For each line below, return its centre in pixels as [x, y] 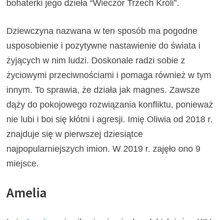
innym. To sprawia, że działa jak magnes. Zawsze [103, 90]
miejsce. [23, 164]
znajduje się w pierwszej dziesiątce [75, 134]
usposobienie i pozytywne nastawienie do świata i [104, 46]
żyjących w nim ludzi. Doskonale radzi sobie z [96, 61]
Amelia [27, 193]
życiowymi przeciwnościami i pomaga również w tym [109, 75]
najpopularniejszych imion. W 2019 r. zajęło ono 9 [104, 149]
